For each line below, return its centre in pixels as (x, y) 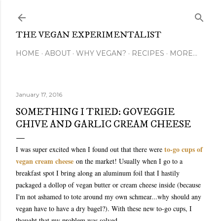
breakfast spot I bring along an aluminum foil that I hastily (98, 173)
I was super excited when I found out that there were (90, 149)
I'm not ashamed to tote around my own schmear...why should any (109, 197)
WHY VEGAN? (101, 53)
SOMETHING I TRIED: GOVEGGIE (95, 112)
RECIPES (148, 53)
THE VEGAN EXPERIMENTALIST (89, 35)
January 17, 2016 (39, 94)
